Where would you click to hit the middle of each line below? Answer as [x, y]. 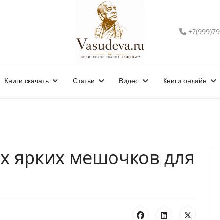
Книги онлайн [185, 81]
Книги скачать [26, 81]
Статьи [83, 81]
